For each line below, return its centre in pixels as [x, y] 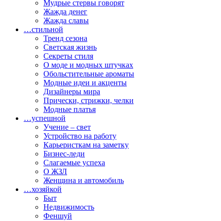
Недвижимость [69, 207]
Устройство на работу [80, 136]
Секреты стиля [68, 56]
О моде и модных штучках [88, 65]
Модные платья [70, 109]
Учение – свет [67, 127]
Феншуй [58, 216]
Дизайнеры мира [72, 92]
